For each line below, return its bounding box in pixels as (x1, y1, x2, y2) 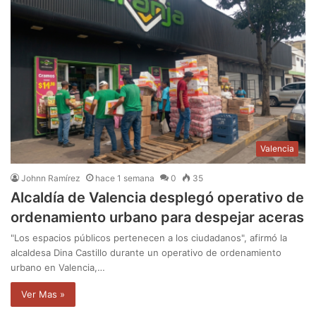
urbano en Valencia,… (11, 262, 105, 274)
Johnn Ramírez (21, 173, 80, 184)
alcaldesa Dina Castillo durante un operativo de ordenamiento (11, 247, 281, 259)
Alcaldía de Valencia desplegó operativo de (11, 189, 304, 207)
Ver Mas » (21, 288, 65, 300)
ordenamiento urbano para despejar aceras (11, 209, 304, 226)
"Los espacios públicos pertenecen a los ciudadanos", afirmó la (11, 232, 287, 244)
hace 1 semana (95, 173, 154, 184)
